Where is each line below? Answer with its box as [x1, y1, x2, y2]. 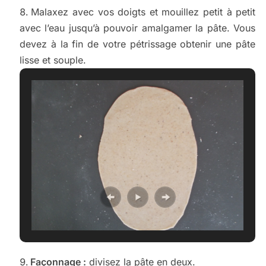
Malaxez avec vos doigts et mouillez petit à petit [31, 6, 256, 18]
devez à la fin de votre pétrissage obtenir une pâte [19, 38, 256, 50]
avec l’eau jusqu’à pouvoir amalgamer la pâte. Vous [19, 22, 256, 34]
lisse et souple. [19, 54, 86, 66]
